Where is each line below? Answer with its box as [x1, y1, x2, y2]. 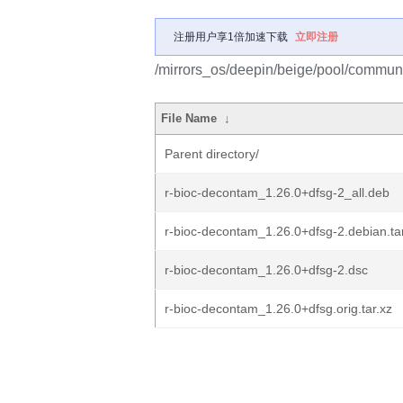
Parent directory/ [165, 147, 259, 161]
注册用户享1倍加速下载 [174, 31, 288, 43]
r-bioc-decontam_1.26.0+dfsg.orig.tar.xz [165, 301, 392, 316]
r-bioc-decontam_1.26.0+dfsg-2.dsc [165, 263, 368, 277]
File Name [161, 112, 218, 125]
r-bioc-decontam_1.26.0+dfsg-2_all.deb [165, 185, 390, 200]
